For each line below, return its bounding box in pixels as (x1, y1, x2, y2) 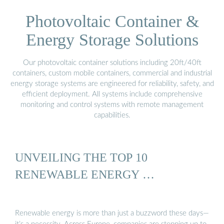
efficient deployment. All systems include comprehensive (21, 90, 202, 98)
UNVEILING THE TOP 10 (15, 150, 147, 164)
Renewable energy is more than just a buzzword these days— (15, 209, 209, 217)
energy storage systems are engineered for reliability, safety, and (10, 79, 214, 87)
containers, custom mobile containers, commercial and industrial (12, 69, 212, 77)
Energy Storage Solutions (25, 30, 198, 49)
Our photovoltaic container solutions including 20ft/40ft (22, 58, 201, 66)
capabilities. (93, 111, 130, 119)
